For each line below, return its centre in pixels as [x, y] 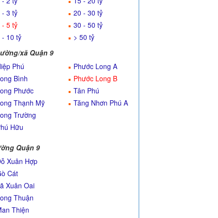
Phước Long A [95, 66]
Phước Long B [95, 78]
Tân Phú [86, 91]
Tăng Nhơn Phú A [101, 103]
